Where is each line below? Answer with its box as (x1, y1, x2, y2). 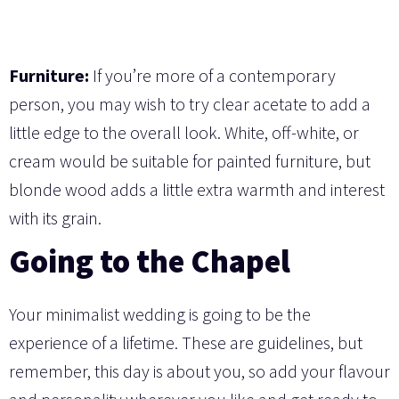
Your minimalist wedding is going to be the (9, 303, 311, 326)
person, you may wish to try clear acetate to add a (9, 93, 370, 116)
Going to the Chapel (9, 241, 290, 282)
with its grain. (9, 207, 102, 230)
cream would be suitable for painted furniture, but (9, 150, 370, 173)
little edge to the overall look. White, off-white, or (9, 121, 359, 144)
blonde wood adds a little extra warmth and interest (9, 178, 385, 201)
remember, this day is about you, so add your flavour (9, 360, 390, 383)
